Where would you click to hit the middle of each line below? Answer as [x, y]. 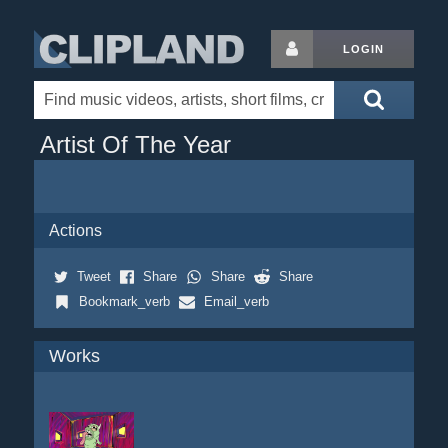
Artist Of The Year [135, 144]
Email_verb [236, 301]
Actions [75, 230]
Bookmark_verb [124, 301]
